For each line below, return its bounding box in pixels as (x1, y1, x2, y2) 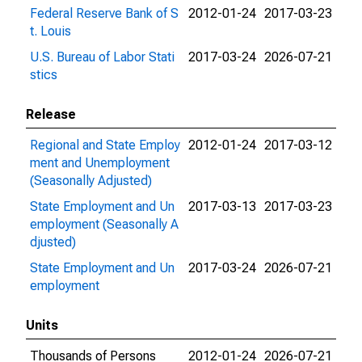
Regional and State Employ (30, 137, 180, 153)
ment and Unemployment (30, 155, 170, 170)
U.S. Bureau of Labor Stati (30, 49, 175, 65)
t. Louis (30, 23, 71, 39)
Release (26, 107, 76, 122)
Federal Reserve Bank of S (30, 6, 179, 21)
